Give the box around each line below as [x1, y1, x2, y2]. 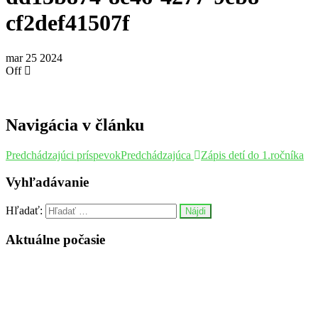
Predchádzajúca [121, 148, 191, 161]
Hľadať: [6, 204, 43, 217]
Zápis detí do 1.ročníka [201, 148, 304, 161]
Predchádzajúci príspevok [6, 148, 121, 161]
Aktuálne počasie [6, 231, 105, 247]
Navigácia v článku [6, 115, 144, 134]
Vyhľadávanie [6, 175, 89, 190]
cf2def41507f [6, 10, 130, 36]
